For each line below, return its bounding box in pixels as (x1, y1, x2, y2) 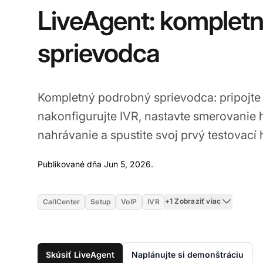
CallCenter (43, 197, 80, 206)
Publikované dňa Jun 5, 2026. (38, 159, 153, 169)
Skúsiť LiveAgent (46, 249, 114, 259)
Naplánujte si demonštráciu (131, 249, 244, 259)
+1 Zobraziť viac (164, 197, 221, 206)
